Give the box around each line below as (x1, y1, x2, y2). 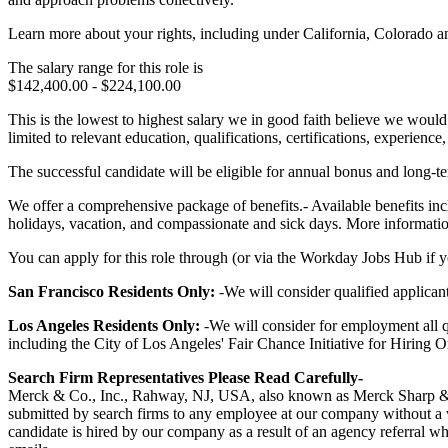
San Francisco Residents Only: (8, 282, 219, 300)
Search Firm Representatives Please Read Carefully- (8, 368, 363, 386)
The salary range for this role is (8, 58, 203, 76)
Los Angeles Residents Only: (8, 316, 204, 334)
